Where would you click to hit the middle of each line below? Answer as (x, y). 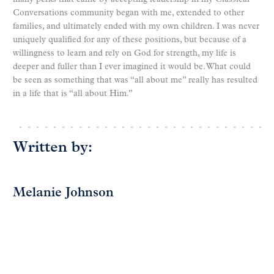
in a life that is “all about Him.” (73, 94)
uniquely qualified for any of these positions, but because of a (130, 40)
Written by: (53, 148)
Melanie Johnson (63, 193)
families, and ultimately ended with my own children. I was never (136, 26)
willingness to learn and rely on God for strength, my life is (124, 53)
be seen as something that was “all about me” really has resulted (135, 80)
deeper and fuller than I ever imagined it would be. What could (132, 67)
